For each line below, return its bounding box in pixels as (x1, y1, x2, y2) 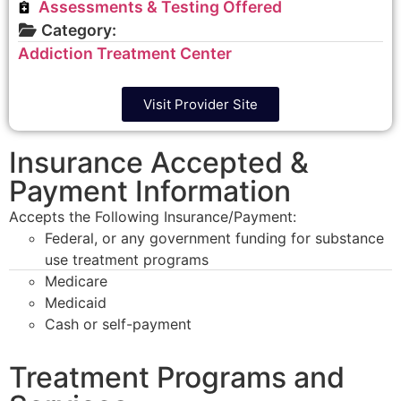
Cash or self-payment (45, 314, 192, 333)
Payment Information (9, 173, 291, 209)
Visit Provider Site (143, 95, 258, 113)
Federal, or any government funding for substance (45, 228, 384, 247)
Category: (41, 20, 116, 39)
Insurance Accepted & (9, 144, 309, 180)
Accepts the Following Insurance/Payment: (9, 207, 296, 226)
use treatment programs (45, 250, 209, 269)
